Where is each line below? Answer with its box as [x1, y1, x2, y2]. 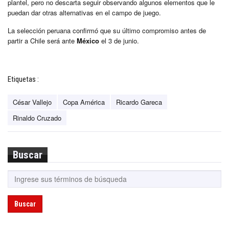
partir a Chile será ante [8, 35, 77, 45]
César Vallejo [13, 97, 52, 107]
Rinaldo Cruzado [13, 112, 61, 123]
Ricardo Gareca [116, 97, 162, 107]
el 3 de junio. [99, 35, 139, 45]
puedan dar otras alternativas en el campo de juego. [8, 7, 161, 17]
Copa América [63, 97, 105, 107]
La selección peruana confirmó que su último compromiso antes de [8, 25, 206, 35]
